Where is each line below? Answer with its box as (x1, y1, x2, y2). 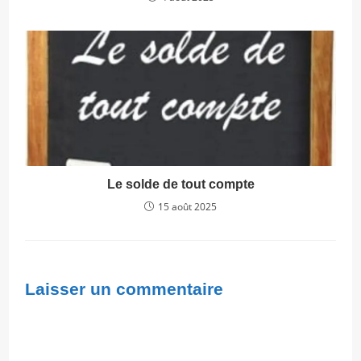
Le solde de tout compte (106, 177, 255, 192)
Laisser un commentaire (25, 280, 224, 299)
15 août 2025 (158, 200, 217, 214)
